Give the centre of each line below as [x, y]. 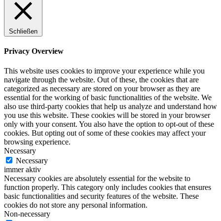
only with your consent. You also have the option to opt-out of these [109, 124]
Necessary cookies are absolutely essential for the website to [97, 178]
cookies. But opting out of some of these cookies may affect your [105, 133]
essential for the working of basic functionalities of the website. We [108, 97]
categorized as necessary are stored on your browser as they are [102, 88]
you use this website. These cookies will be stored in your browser [107, 115]
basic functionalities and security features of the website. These [101, 196]
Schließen [23, 32]
